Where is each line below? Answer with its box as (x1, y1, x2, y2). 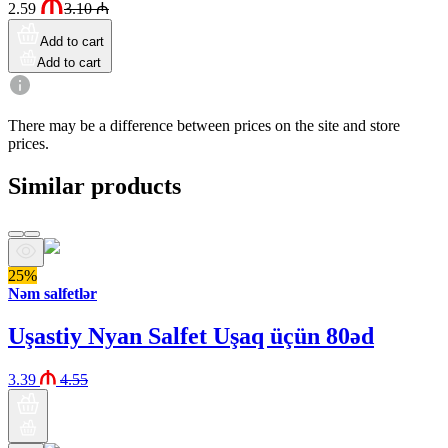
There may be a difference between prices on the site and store (8, 116, 400, 134)
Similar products (8, 172, 181, 199)
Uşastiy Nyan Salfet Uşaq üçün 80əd (8, 322, 374, 349)
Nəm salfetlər (8, 284, 97, 302)
